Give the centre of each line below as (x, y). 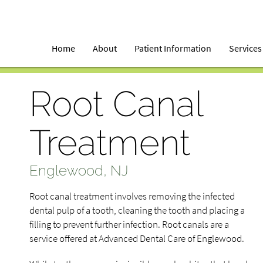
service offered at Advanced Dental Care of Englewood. (137, 238)
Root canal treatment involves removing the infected (132, 196)
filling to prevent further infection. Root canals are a (129, 224)
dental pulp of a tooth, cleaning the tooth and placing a (137, 210)
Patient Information (173, 48)
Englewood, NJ (79, 171)
